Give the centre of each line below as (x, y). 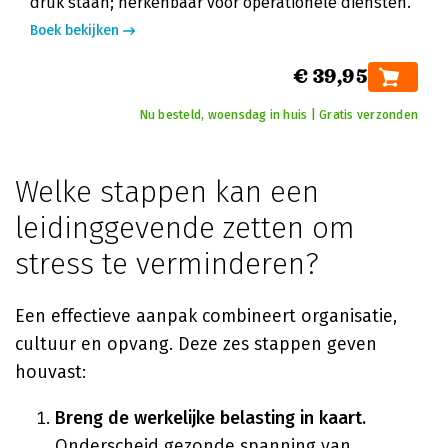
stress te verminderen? (167, 264)
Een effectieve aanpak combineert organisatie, (206, 316)
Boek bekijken (74, 30)
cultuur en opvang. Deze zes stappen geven (196, 344)
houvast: (50, 372)
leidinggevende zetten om (185, 228)
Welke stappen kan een (167, 192)
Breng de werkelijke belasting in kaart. (210, 418)
